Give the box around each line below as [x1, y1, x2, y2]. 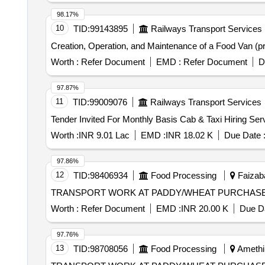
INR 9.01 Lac [78, 130, 130, 140]
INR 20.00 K [180, 203, 228, 214]
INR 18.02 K [165, 130, 213, 140]
